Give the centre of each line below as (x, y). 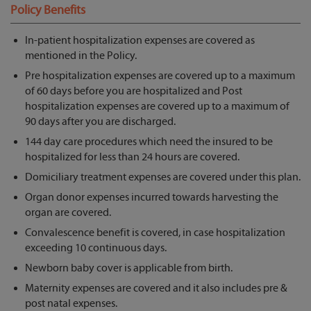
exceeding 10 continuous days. (96, 248)
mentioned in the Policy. (81, 56)
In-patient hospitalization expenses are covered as (140, 41)
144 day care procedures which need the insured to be (149, 142)
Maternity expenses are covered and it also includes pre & (156, 288)
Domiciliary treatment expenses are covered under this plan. (163, 177)
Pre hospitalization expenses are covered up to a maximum (160, 76)
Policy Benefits (48, 10)
